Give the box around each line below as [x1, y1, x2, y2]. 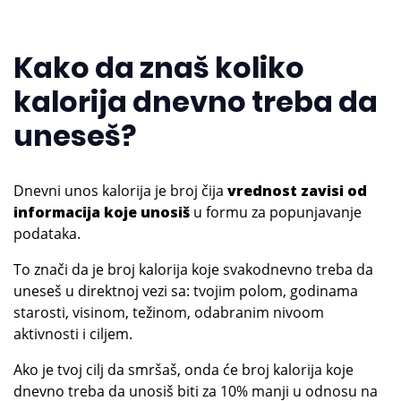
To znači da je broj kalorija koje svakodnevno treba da [13, 260, 373, 280]
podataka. [13, 224, 81, 244]
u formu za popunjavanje [190, 202, 362, 223]
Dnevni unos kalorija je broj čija [13, 181, 227, 201]
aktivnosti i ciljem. [13, 324, 132, 345]
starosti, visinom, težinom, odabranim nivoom [13, 303, 324, 323]
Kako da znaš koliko [13, 47, 304, 89]
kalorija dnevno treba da [13, 81, 378, 123]
